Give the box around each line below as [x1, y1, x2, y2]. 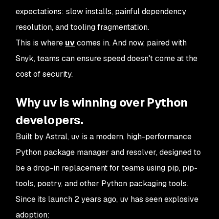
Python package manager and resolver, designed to [16, 147, 201, 157]
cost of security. [16, 69, 73, 79]
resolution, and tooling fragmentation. [16, 22, 149, 32]
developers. [16, 112, 84, 128]
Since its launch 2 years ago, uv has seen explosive [16, 194, 198, 204]
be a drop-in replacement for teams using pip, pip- [16, 163, 197, 173]
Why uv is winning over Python [16, 95, 188, 110]
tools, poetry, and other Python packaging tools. [16, 178, 188, 189]
